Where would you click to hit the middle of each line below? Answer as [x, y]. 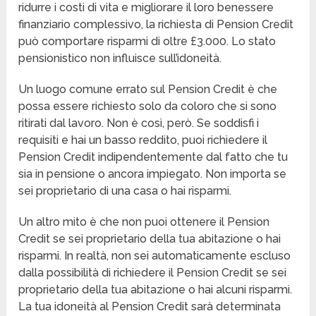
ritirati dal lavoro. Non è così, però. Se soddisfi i [139, 123]
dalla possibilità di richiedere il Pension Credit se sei [153, 273]
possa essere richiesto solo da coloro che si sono [148, 107]
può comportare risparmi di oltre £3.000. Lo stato [147, 42]
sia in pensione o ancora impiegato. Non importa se [153, 174]
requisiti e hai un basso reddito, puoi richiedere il [143, 140]
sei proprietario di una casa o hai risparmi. [125, 191]
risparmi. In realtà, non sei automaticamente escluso [155, 256]
